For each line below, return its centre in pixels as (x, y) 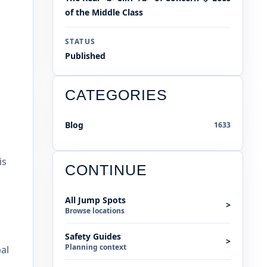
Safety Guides (93, 237)
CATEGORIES (116, 95)
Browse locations (95, 211)
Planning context (96, 247)
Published (85, 56)
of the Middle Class (104, 13)
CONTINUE (106, 170)
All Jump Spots (95, 200)
